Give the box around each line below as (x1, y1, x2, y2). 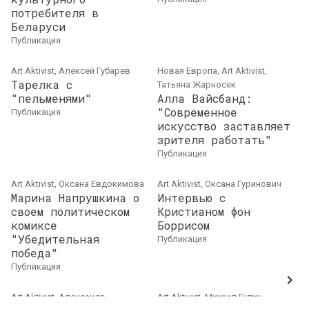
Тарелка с (11, 77, 72, 92)
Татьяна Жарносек (157, 79, 236, 90)
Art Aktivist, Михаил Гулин (157, 292, 262, 302)
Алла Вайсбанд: (157, 91, 252, 106)
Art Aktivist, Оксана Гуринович (157, 179, 281, 189)
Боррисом (157, 218, 210, 232)
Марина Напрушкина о (11, 190, 139, 205)
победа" (11, 246, 58, 260)
